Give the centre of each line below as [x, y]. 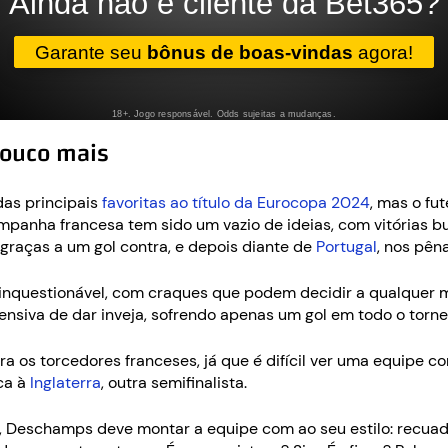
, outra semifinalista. [174, 382]
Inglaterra [65, 382]
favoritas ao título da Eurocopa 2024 [236, 202]
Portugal [346, 246]
